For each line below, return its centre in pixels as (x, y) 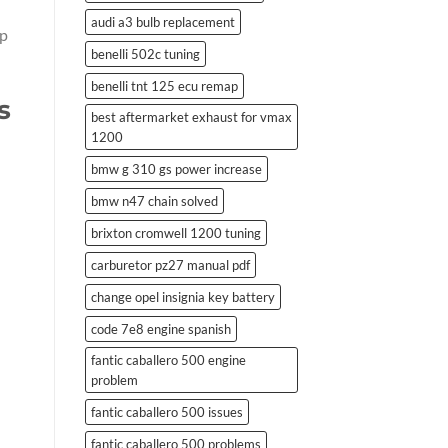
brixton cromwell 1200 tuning (175, 232)
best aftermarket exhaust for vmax (191, 116)
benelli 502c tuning (145, 53)
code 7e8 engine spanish (160, 328)
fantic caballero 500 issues (166, 411)
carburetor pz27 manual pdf (170, 264)
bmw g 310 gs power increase (176, 168)
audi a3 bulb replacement (162, 21)
